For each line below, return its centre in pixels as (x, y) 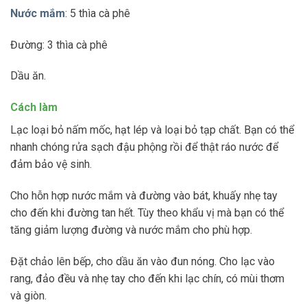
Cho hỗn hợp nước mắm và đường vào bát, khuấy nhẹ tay (144, 195)
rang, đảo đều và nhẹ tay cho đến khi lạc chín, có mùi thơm (147, 278)
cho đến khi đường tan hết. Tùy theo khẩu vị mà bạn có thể (147, 212)
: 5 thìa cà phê (98, 13)
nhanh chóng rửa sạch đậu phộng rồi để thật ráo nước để (144, 147)
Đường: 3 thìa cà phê (59, 45)
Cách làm (34, 108)
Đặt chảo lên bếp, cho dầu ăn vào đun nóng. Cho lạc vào (143, 261)
